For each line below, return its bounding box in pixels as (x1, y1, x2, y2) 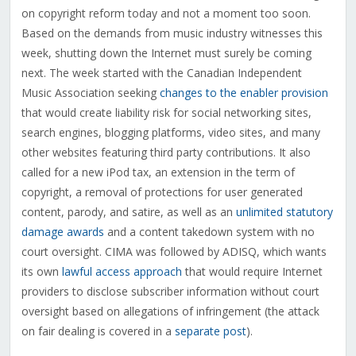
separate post (174, 323, 246, 339)
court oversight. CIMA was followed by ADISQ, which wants (21, 244, 327, 260)
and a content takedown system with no (103, 224, 315, 240)
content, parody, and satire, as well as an (21, 204, 236, 220)
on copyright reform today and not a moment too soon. (21, 6, 311, 21)
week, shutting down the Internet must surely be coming (21, 45, 311, 61)
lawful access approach (61, 264, 182, 280)
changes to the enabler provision (159, 85, 328, 101)
